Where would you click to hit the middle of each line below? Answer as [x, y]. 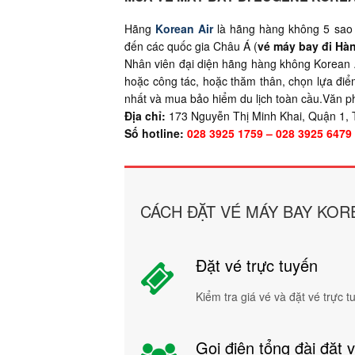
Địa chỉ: [145, 115]
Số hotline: [154, 133]
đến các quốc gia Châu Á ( [191, 46]
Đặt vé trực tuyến [257, 265]
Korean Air [185, 28]
